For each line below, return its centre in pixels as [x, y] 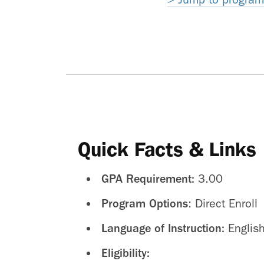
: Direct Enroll [223, 203]
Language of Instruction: [163, 228]
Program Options [145, 203]
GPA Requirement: [148, 179]
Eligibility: [126, 253]
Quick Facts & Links [167, 149]
